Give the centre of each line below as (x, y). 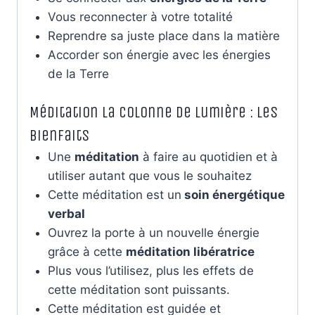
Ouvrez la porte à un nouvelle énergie (153, 233)
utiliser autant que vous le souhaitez (149, 176)
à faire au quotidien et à (208, 157)
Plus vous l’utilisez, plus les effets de (150, 271)
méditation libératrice (190, 252)
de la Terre (78, 73)
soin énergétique (233, 195)
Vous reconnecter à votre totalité (140, 17)
